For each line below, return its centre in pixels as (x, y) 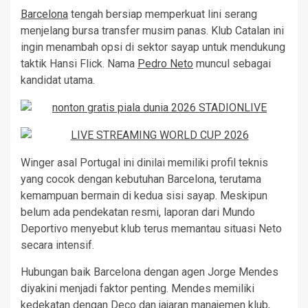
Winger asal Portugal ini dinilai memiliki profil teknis (144, 163)
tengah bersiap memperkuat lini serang (163, 14)
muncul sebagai (232, 64)
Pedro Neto (165, 64)
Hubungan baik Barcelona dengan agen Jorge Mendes (150, 272)
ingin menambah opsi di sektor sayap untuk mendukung (153, 47)
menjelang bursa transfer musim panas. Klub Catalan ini (152, 31)
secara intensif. (57, 245)
